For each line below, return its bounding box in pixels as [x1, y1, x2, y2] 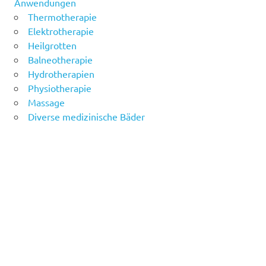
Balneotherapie [28, 53, 93, 65]
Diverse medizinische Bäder [28, 110, 145, 122]
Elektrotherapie [28, 24, 94, 37]
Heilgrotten [28, 39, 77, 51]
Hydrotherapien [28, 67, 94, 80]
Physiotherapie [28, 81, 91, 94]
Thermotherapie [28, 10, 97, 23]
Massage [28, 96, 65, 108]
